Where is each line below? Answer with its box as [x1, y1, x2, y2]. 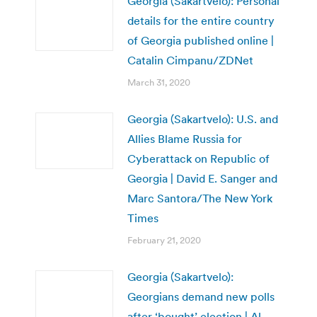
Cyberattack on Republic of [127, 151, 270, 166]
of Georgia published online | [127, 33, 274, 47]
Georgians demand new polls [127, 289, 275, 304]
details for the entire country [127, 13, 275, 28]
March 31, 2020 [127, 76, 190, 88]
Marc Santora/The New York [127, 190, 272, 205]
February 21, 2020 [127, 234, 201, 246]
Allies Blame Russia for [127, 131, 242, 146]
